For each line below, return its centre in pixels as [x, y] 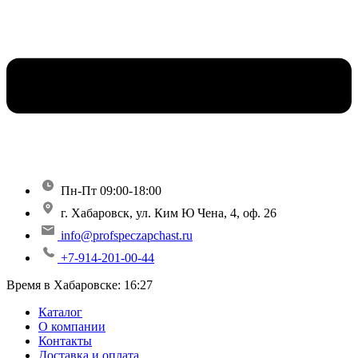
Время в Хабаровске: [65, 284]
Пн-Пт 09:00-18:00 [111, 190]
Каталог [60, 312]
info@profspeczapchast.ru [127, 235]
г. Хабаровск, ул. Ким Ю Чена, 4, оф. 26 [169, 213]
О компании [72, 326]
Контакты [65, 340]
